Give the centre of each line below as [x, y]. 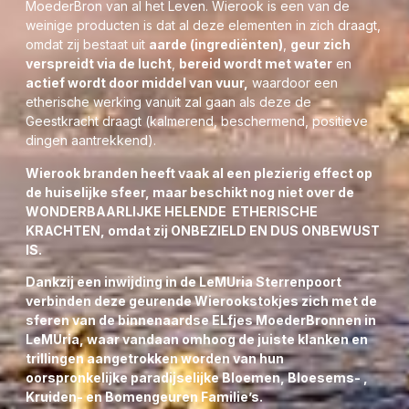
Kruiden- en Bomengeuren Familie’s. [144, 397]
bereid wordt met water [256, 64]
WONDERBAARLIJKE [95, 211]
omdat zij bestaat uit [87, 45]
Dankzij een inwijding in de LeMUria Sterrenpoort [184, 282]
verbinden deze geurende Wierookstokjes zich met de [201, 301]
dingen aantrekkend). [91, 141]
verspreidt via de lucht [99, 64]
